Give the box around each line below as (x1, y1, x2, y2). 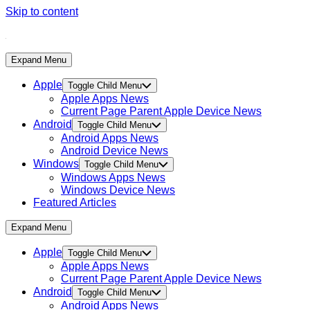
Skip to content (6, 6, 78, 17)
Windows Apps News (61, 172, 165, 183)
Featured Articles (33, 197, 116, 208)
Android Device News (61, 145, 168, 156)
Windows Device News (61, 184, 175, 196)
